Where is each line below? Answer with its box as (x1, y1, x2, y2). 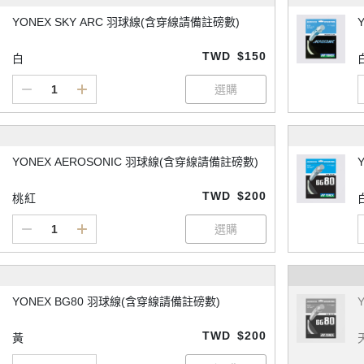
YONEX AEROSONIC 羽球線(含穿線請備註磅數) (12, 155, 258, 169)
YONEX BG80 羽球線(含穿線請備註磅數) (12, 295, 220, 309)
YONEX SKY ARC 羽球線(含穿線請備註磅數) (12, 15, 240, 29)
